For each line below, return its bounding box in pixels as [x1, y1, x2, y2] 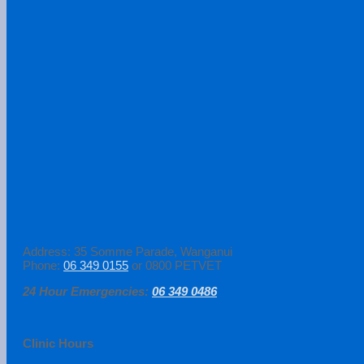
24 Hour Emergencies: [23, 284, 152, 298]
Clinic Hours [23, 336, 93, 350]
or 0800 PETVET [128, 258, 222, 272]
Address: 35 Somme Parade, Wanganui [23, 244, 232, 258]
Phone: [23, 258, 63, 272]
